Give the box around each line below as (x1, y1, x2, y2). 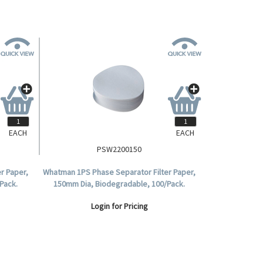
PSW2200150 (97, 144, 142, 154)
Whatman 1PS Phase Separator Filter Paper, (43, 167, 196, 177)
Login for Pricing (90, 201, 148, 211)
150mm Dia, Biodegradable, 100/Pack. (53, 178, 186, 189)
